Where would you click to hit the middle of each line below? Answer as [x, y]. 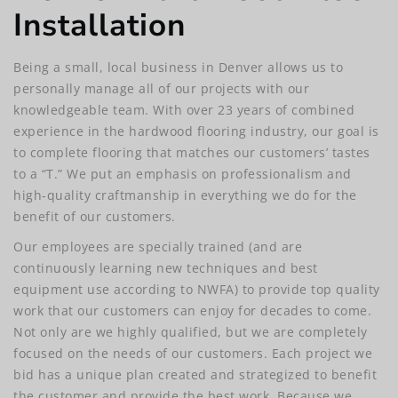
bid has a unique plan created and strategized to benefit [195, 375]
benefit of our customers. [95, 217]
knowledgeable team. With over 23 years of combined [184, 110]
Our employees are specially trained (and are [158, 247]
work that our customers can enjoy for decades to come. [192, 311]
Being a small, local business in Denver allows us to [178, 68]
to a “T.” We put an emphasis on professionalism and [183, 174]
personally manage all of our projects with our [161, 89]
